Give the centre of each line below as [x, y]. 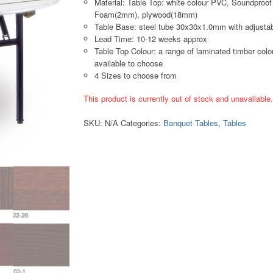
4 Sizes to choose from [136, 76]
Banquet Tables [191, 122]
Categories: [142, 122]
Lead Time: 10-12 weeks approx [151, 39]
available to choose [129, 63]
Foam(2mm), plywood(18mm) [146, 15]
